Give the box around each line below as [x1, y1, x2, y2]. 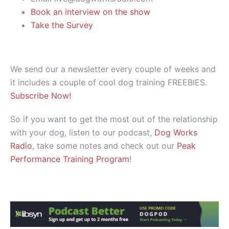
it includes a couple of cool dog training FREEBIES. [10, 77, 207, 87]
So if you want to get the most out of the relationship [10, 113, 218, 124]
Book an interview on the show [31, 6, 150, 17]
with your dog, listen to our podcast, [10, 127, 154, 138]
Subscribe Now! [10, 90, 71, 101]
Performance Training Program [10, 153, 129, 164]
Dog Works [154, 127, 197, 138]
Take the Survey [31, 19, 93, 30]
